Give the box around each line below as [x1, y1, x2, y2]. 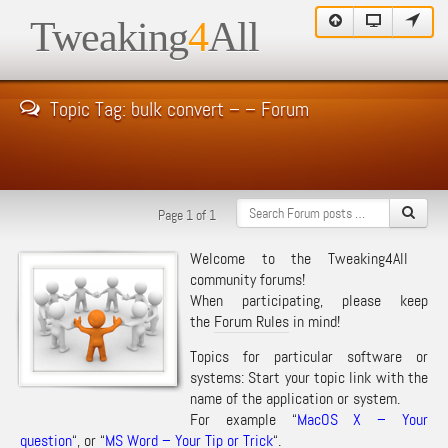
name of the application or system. [190, 388, 400, 409]
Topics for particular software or [190, 346, 428, 367]
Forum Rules [214, 311, 289, 332]
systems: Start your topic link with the [190, 367, 428, 388]
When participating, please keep [190, 290, 428, 311]
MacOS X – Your [296, 409, 429, 430]
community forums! [190, 269, 305, 290]
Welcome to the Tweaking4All [190, 248, 408, 269]
